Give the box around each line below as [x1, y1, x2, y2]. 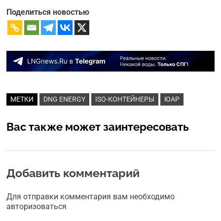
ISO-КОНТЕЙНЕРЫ [95, 95, 155, 104]
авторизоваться [6, 202, 67, 212]
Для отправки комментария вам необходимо [6, 192, 175, 202]
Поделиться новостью [6, 7, 90, 17]
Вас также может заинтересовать [6, 120, 189, 134]
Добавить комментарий [6, 166, 140, 180]
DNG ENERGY [43, 95, 86, 104]
